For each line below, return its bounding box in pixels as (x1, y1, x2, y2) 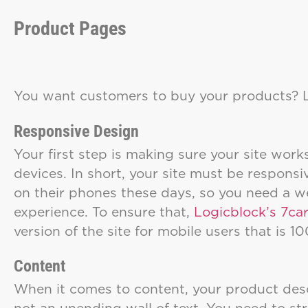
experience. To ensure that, (14, 201, 194, 221)
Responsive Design (14, 121, 139, 141)
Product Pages (14, 17, 126, 41)
